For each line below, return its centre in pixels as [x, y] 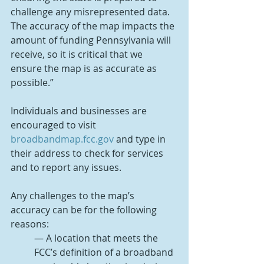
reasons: [30, 224]
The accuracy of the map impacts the [94, 26]
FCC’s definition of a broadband [105, 253]
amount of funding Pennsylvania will [92, 40]
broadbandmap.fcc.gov [62, 139]
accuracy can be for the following [85, 210]
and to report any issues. [66, 168]
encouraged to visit [55, 125]
